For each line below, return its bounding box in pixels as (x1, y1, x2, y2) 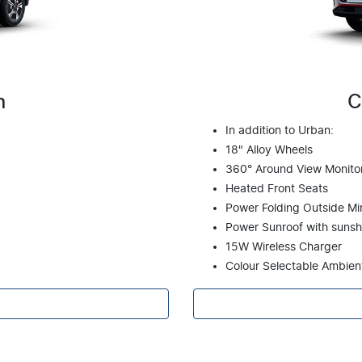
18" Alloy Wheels (225, 144, 313, 156)
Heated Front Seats (225, 183, 328, 195)
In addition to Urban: (225, 124, 334, 137)
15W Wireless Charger (225, 241, 342, 253)
